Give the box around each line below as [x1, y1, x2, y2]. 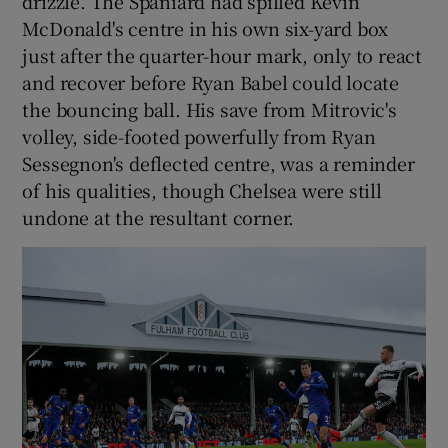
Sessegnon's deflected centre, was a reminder [22, 149, 415, 176]
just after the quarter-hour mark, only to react [22, 41, 423, 68]
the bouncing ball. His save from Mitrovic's [22, 95, 397, 122]
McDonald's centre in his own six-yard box [22, 14, 389, 41]
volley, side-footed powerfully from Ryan [22, 122, 376, 149]
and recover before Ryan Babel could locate [22, 68, 400, 95]
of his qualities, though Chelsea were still [22, 176, 382, 203]
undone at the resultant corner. [22, 203, 295, 230]
